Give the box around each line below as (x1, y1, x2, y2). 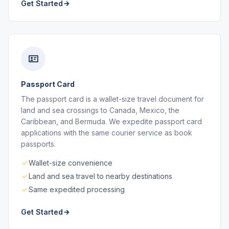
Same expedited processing (29, 185, 125, 194)
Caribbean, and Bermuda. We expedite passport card (21, 117, 202, 126)
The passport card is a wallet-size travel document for (21, 95, 204, 103)
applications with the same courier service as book (21, 128, 192, 137)
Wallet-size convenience (29, 158, 112, 167)
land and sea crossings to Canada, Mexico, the (21, 106, 179, 114)
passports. (21, 140, 56, 148)
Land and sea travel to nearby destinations (29, 172, 172, 180)
